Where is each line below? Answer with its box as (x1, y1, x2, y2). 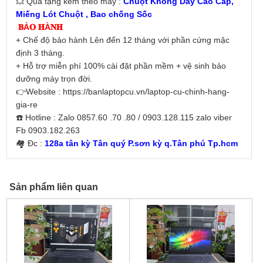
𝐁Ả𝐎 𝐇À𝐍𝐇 (15, 22, 65, 32)
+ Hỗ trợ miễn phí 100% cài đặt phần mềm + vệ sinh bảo (15, 61, 226, 71)
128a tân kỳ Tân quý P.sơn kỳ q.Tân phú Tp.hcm (42, 139, 238, 149)
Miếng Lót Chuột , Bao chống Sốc (15, 9, 152, 19)
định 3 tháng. (15, 48, 65, 58)
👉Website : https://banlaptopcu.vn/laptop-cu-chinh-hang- (15, 87, 230, 97)
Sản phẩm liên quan (9, 182, 98, 193)
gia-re (15, 100, 38, 110)
